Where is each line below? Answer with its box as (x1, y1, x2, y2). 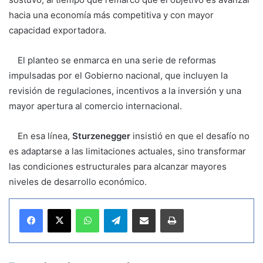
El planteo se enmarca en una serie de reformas (9, 54, 216, 66)
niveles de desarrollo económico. (9, 176, 147, 187)
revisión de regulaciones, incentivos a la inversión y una (9, 85, 241, 96)
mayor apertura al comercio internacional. (9, 100, 182, 112)
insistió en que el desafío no (130, 130, 249, 141)
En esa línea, (9, 130, 72, 141)
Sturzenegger (72, 130, 130, 141)
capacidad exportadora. (9, 24, 106, 36)
